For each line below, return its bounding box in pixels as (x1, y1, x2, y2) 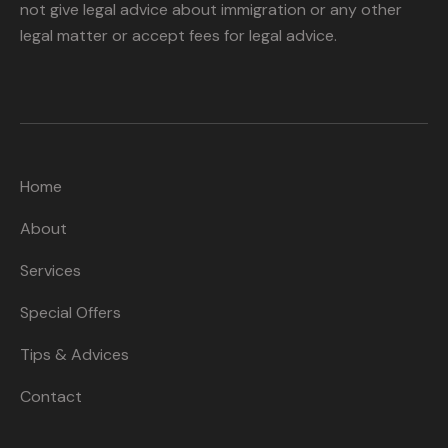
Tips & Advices (20, 343, 129, 365)
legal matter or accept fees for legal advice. (20, 24, 337, 46)
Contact (20, 385, 82, 407)
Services (20, 259, 81, 281)
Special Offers (20, 301, 121, 323)
